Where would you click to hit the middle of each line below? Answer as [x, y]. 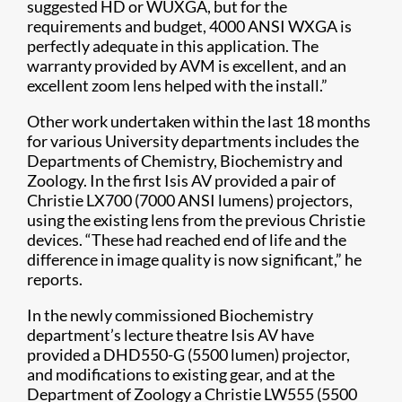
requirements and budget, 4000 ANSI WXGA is [189, 26]
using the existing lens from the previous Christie [196, 220]
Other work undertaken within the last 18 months [199, 122]
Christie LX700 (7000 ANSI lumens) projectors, [190, 201]
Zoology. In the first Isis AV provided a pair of [181, 181]
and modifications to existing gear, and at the [181, 375]
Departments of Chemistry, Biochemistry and [185, 161]
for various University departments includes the [193, 141]
